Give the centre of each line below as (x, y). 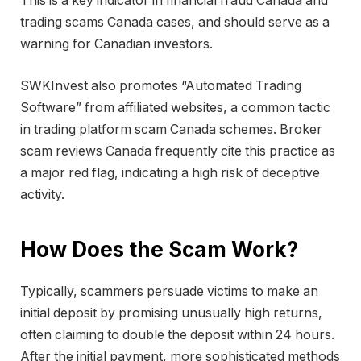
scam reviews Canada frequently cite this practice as (178, 151)
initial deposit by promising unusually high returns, (171, 313)
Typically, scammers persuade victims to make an (169, 292)
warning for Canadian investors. (116, 44)
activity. (42, 194)
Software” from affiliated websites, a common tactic (175, 107)
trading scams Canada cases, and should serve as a (175, 23)
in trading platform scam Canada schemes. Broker (171, 129)
